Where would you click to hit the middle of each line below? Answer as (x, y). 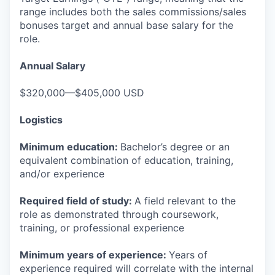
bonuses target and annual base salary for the (126, 25)
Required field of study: (77, 201)
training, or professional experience (102, 228)
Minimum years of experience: (94, 255)
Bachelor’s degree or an (175, 147)
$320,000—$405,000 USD (82, 93)
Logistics (41, 120)
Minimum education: (70, 147)
